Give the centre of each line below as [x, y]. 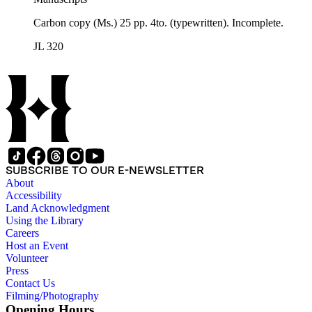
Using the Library [45, 221]
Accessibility [34, 196]
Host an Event [37, 246]
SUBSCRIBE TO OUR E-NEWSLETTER [105, 171]
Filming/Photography [52, 296]
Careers [22, 233]
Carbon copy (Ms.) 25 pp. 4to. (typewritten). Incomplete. [158, 23]
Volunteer [27, 258]
